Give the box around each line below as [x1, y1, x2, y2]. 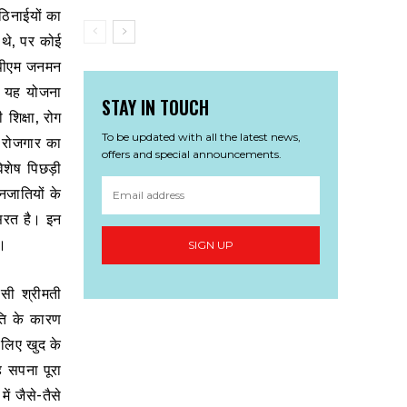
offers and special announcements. [102, 146, 282, 161]
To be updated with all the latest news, [102, 129, 301, 144]
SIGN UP [188, 238, 233, 253]
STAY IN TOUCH [102, 93, 209, 121]
